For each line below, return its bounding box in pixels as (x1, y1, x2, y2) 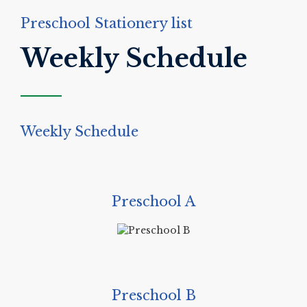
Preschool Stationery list (21, 15, 193, 32)
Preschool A (112, 193, 195, 210)
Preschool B (111, 287, 196, 304)
